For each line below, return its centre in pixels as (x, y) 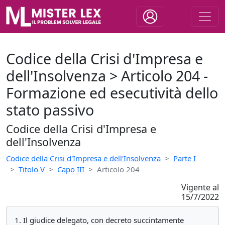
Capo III (71, 169)
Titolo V (32, 169)
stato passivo (50, 110)
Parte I (185, 158)
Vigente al (200, 187)
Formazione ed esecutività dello (112, 93)
